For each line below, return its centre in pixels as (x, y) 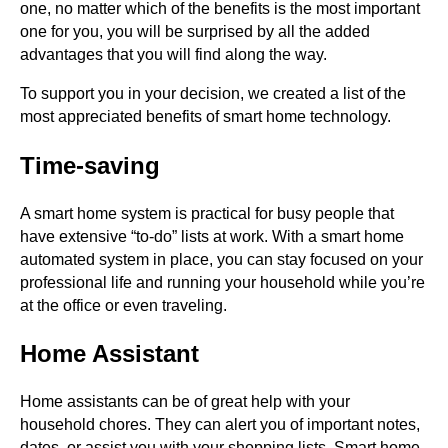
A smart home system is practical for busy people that (207, 213)
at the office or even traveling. (123, 305)
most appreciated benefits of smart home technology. (207, 116)
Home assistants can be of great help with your (185, 402)
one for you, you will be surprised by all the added (195, 31)
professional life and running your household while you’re (222, 282)
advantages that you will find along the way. (173, 54)
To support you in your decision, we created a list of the (213, 93)
